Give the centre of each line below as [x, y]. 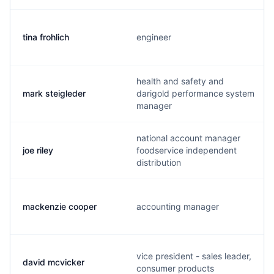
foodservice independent [187, 150]
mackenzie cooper [60, 206]
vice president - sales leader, [194, 256]
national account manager [188, 138]
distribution [159, 162]
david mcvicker [54, 262]
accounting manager [178, 206]
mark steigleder [54, 93]
